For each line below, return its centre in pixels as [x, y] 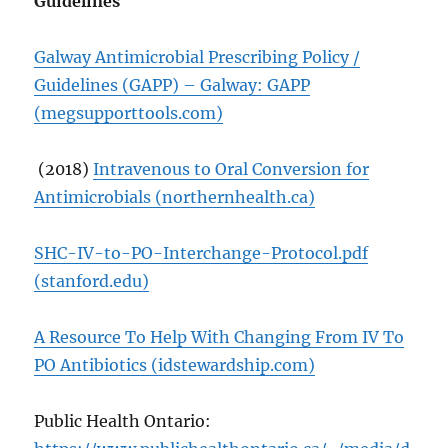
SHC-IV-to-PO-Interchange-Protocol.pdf [201, 252]
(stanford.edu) [92, 280]
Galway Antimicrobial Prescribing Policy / [197, 56]
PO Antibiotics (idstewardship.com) [175, 364]
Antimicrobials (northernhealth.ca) [175, 196]
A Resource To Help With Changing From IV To [219, 336]
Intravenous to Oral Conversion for [231, 168]
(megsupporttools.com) [129, 112]
